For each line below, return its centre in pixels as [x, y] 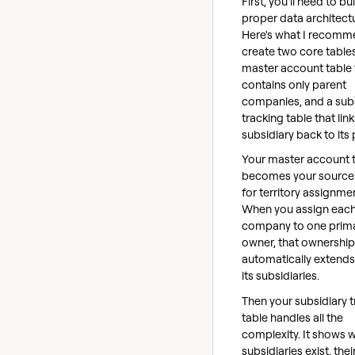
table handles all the [292, 318]
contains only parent [294, 84]
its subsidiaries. [281, 276]
